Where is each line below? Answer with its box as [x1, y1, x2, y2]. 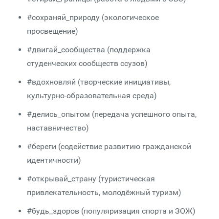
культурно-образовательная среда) [27, 91, 157, 100]
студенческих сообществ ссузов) [27, 59, 148, 68]
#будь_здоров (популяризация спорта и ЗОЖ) [27, 206, 196, 216]
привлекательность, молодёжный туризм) [27, 188, 181, 197]
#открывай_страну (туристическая [27, 174, 155, 183]
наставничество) [27, 123, 89, 132]
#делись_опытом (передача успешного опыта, [27, 109, 197, 119]
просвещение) [27, 26, 78, 36]
